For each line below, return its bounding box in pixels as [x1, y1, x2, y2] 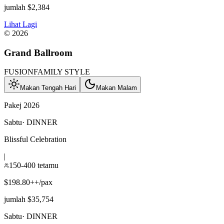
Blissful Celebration [4, 135, 66, 144]
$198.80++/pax [4, 178, 52, 187]
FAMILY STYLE [33, 67, 90, 76]
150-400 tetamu [9, 161, 58, 170]
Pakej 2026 [4, 101, 39, 110]
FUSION [4, 67, 33, 76]
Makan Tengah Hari [20, 84, 76, 92]
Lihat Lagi [4, 19, 37, 28]
